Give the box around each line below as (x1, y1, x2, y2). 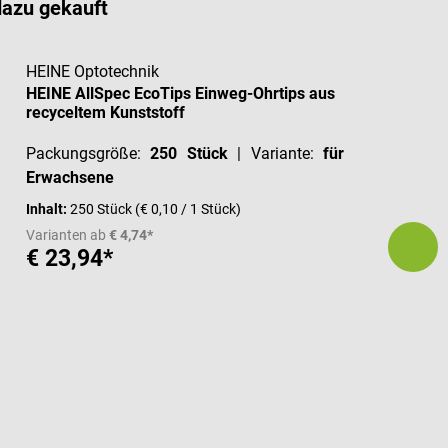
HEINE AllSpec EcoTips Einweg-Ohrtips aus (26, 84, 336, 104)
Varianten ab (26, 227, 107, 244)
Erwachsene (26, 168, 115, 188)
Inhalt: (26, 201, 71, 218)
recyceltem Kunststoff (26, 103, 186, 123)
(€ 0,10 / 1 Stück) (135, 201, 242, 218)
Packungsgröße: (26, 144, 151, 164)
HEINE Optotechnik (26, 62, 160, 82)
